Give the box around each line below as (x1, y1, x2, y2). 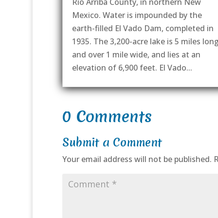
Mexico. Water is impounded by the (72, 9, 202, 20)
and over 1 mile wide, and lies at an (72, 49, 200, 60)
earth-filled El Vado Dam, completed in (72, 22, 214, 34)
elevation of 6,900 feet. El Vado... (72, 62, 192, 73)
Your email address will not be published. (62, 154, 212, 165)
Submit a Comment (62, 135, 162, 151)
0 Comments (62, 106, 152, 127)
